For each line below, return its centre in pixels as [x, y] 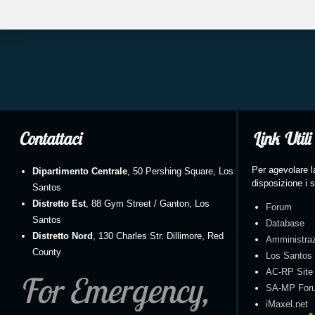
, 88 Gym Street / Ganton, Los [148, 204]
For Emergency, [120, 290]
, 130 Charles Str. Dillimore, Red [158, 236]
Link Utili [281, 139]
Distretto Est [59, 204]
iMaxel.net [287, 304]
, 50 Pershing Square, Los [180, 171]
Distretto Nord [63, 236]
